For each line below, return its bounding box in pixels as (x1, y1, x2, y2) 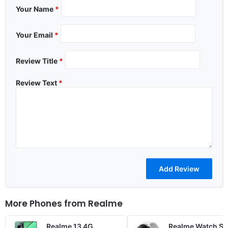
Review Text (16, 78, 59, 87)
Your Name (16, 4, 55, 13)
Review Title (16, 56, 59, 65)
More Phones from (5, 197, 88, 210)
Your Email (16, 30, 54, 39)
